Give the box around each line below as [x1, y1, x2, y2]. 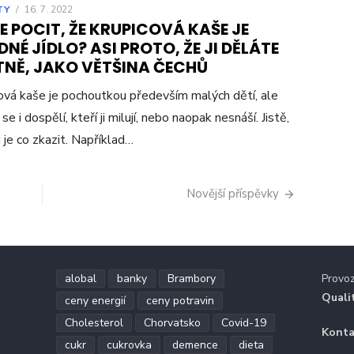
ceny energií [64, 293, 126, 309]
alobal [64, 271, 96, 287]
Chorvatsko [143, 315, 201, 331]
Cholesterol [64, 315, 123, 331]
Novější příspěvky [186, 186, 279, 202]
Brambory [167, 271, 216, 287]
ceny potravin [145, 293, 214, 309]
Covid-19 [220, 315, 266, 331]
